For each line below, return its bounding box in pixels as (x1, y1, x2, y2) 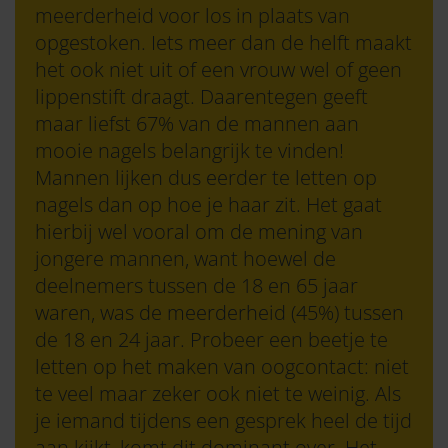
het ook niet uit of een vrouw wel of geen (35, 56, 402, 84)
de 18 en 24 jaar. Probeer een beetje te (35, 326, 388, 354)
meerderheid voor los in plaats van (35, 2, 350, 30)
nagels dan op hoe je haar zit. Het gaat (35, 191, 382, 219)
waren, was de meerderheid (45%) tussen (35, 299, 404, 327)
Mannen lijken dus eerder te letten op (35, 164, 377, 192)
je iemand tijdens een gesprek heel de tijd (35, 407, 412, 435)
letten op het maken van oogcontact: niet (35, 353, 409, 381)
